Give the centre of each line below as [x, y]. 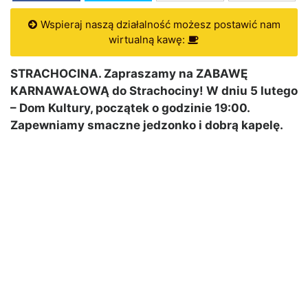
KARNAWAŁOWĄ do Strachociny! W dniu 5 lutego [154, 91]
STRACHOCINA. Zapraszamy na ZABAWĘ [129, 74]
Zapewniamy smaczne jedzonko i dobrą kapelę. [147, 125]
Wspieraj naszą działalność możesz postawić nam [159, 25]
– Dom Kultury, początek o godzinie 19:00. [130, 108]
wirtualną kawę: [148, 40]
